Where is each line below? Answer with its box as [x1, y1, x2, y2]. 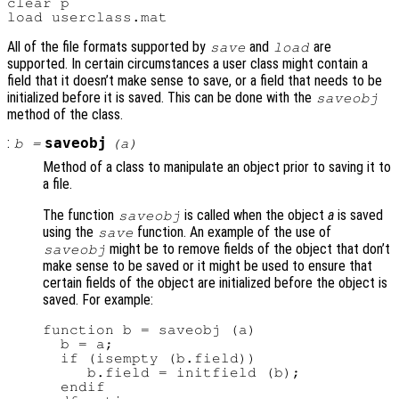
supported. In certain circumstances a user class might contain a [7, 55, 368, 73]
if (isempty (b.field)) [43, 351, 256, 366]
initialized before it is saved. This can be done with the [7, 89, 315, 107]
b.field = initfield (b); [43, 365, 301, 380]
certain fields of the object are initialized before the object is [43, 274, 387, 292]
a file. [43, 175, 72, 193]
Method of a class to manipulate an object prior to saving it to [43, 159, 391, 176]
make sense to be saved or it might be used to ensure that [43, 257, 372, 275]
